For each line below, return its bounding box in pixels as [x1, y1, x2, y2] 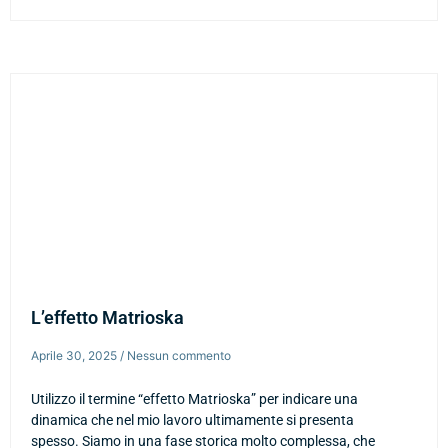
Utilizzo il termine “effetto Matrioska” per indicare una [31, 390, 358, 407]
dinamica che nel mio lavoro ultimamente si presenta [31, 411, 354, 428]
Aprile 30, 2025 [31, 347, 120, 363]
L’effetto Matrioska [31, 306, 184, 328]
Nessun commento [124, 347, 231, 363]
